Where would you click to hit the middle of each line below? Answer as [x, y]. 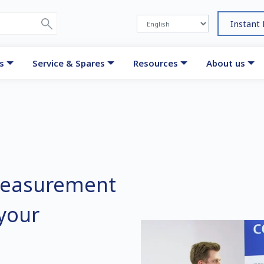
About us [226, 63]
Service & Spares [69, 63]
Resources [156, 63]
